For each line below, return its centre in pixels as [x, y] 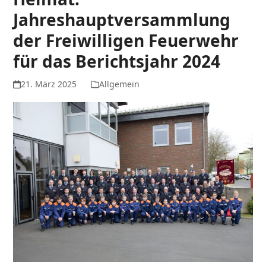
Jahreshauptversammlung [122, 19]
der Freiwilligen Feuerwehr [126, 40]
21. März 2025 [48, 84]
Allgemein [119, 84]
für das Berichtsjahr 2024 [117, 61]
